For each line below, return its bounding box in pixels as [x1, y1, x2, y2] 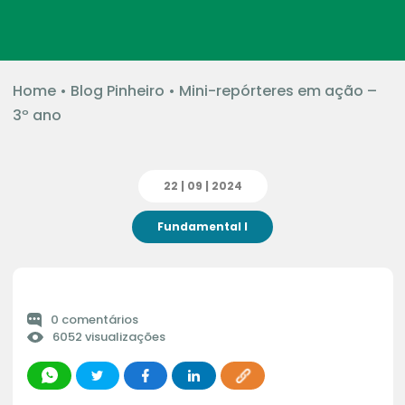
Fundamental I [157, 219, 248, 234]
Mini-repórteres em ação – [178, 80, 377, 101]
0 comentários [50, 311, 138, 328]
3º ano [12, 105, 61, 126]
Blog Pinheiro [70, 80, 165, 101]
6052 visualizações [52, 328, 165, 345]
